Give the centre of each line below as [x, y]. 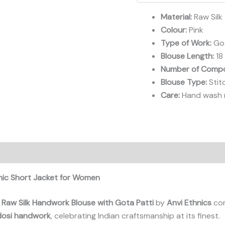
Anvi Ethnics [189, 202]
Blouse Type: [184, 82]
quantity [150, 34]
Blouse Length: [187, 56]
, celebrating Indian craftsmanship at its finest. [135, 215]
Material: [176, 17]
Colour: [174, 30]
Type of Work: [186, 43]
